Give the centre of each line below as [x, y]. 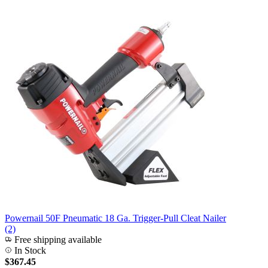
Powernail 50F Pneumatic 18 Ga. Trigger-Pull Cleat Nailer [115, 218]
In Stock [29, 250]
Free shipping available [57, 240]
